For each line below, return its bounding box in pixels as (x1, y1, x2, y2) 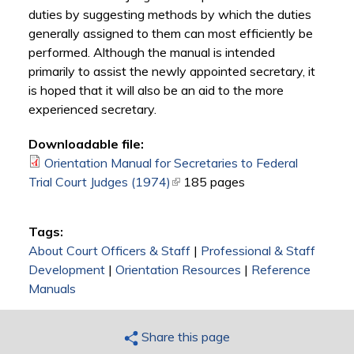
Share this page (137, 329, 230, 345)
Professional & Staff (200, 243, 315, 259)
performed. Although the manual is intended (28, 44, 275, 61)
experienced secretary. (28, 101, 156, 118)
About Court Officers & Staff (28, 243, 190, 259)
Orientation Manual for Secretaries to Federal (43, 155, 298, 171)
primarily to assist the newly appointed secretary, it (28, 63, 315, 80)
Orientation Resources (115, 262, 241, 278)
